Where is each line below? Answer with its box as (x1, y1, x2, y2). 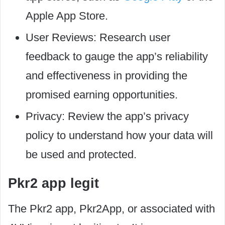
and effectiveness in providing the (26, 69, 187, 82)
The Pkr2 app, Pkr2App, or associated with (8, 202, 215, 215)
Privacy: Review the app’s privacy (26, 109, 189, 123)
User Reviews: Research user (26, 31, 170, 44)
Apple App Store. (26, 9, 108, 22)
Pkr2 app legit (8, 175, 99, 191)
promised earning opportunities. (26, 88, 178, 101)
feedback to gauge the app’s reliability (26, 50, 208, 63)
